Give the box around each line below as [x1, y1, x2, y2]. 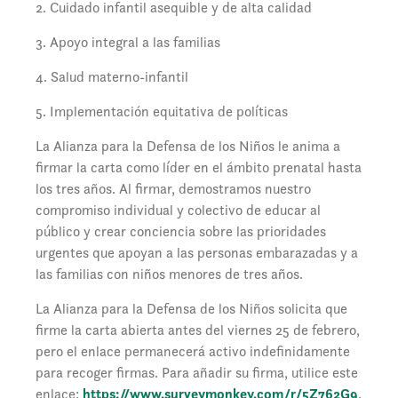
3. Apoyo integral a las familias [36, 33, 220, 52]
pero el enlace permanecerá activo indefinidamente [36, 342, 350, 362]
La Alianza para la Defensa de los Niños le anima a [36, 137, 340, 156]
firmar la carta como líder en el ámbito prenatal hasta [36, 158, 362, 178]
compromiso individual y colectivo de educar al [36, 201, 321, 220]
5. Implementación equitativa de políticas [36, 102, 288, 122]
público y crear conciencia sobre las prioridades [36, 222, 326, 242]
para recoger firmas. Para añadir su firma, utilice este [36, 363, 358, 383]
